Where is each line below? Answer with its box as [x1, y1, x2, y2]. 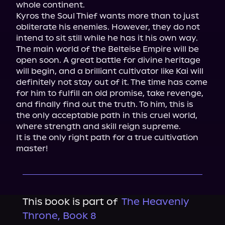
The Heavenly [121, 196, 189, 207]
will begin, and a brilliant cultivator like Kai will [16, 66, 203, 76]
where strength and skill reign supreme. [16, 122, 181, 131]
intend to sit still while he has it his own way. [16, 33, 198, 43]
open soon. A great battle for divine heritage [16, 55, 200, 65]
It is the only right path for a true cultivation [16, 133, 198, 142]
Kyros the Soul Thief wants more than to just [16, 11, 199, 21]
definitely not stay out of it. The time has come [16, 77, 207, 87]
